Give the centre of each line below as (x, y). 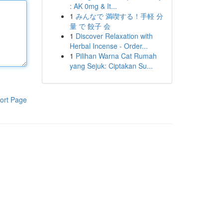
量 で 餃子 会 (90, 26)
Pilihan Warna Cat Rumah (116, 56)
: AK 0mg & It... (93, 6)
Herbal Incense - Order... (109, 46)
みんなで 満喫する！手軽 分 (119, 16)
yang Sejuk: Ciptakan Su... (111, 66)
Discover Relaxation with (114, 36)
